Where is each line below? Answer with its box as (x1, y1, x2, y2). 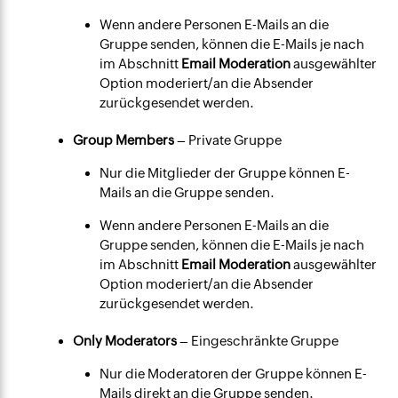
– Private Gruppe (174, 132, 283, 148)
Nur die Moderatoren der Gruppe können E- (99, 366, 368, 382)
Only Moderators (73, 333, 178, 349)
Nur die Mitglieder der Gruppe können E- (99, 165, 351, 181)
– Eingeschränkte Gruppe (177, 333, 339, 349)
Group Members (73, 132, 175, 148)
